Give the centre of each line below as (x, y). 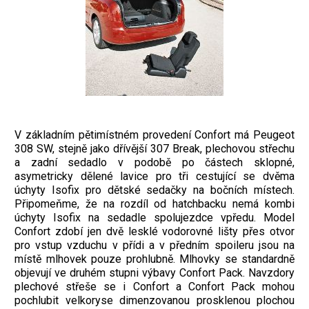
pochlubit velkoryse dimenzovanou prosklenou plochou (154, 301)
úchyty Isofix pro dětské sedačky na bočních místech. (154, 190)
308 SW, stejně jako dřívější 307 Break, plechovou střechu (154, 149)
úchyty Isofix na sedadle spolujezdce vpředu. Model (154, 218)
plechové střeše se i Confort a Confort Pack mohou (154, 287)
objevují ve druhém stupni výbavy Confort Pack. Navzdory (154, 273)
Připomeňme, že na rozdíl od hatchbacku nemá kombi (154, 204)
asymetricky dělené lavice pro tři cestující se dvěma (154, 177)
